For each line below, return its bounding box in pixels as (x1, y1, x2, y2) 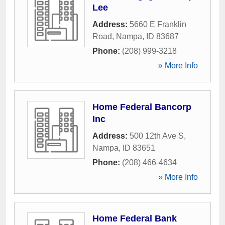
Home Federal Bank (92, 213, 177, 223)
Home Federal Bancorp (92, 102, 191, 112)
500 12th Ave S (130, 132, 184, 140)
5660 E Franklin (130, 20, 186, 29)
